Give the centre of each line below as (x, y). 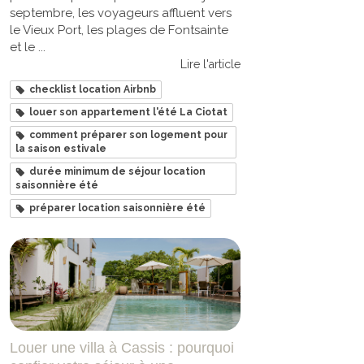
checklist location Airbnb (93, 90)
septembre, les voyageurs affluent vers (121, 13)
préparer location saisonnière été (117, 208)
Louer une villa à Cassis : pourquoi (122, 347)
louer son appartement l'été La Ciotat (128, 113)
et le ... (28, 48)
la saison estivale (61, 149)
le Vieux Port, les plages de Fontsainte (119, 30)
